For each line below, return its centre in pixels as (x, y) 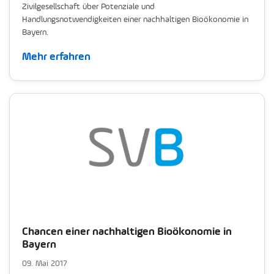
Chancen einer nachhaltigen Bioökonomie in (127, 231)
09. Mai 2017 (45, 263)
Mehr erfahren (56, 56)
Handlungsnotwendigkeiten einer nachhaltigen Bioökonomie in (135, 19)
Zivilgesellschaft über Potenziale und (88, 6)
